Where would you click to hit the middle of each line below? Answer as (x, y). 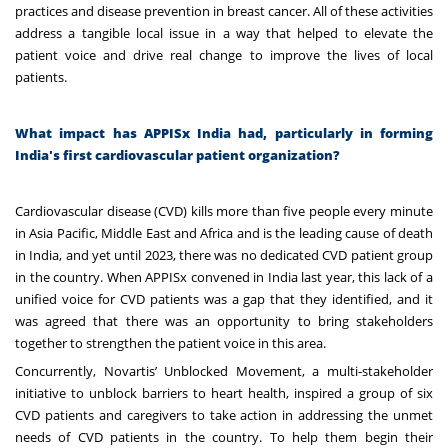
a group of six (387, 392)
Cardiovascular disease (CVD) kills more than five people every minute (224, 210)
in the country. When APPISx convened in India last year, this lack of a (224, 276)
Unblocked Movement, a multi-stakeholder (299, 370)
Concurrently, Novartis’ (90, 370)
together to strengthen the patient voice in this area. (170, 342)
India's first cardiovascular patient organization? (177, 154)
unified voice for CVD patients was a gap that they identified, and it (224, 298)
